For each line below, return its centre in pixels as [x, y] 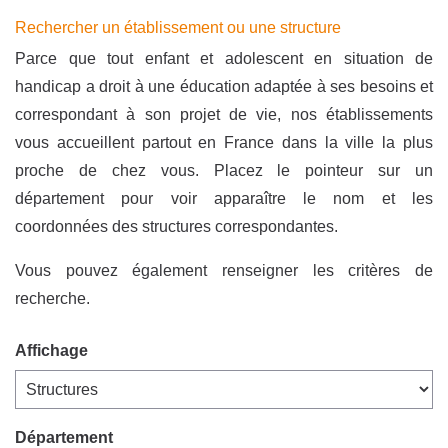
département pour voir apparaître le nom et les [224, 199]
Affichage [51, 351]
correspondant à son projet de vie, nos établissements [224, 115]
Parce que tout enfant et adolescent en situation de [224, 59]
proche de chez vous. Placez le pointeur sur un [224, 171]
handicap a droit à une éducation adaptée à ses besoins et [224, 87]
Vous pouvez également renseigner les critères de [224, 271]
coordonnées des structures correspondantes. [176, 227]
